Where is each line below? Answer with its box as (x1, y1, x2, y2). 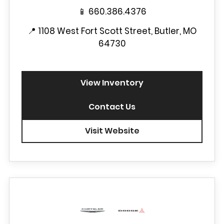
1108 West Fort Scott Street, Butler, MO (38, 25, 196, 37)
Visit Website (84, 125, 139, 136)
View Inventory (80, 77, 143, 88)
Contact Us (88, 101, 135, 112)
